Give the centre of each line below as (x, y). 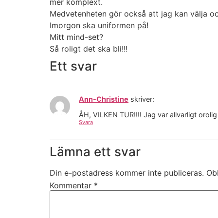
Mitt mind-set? (76, 37)
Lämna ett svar (95, 151)
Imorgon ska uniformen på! (99, 25)
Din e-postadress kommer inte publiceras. (127, 173)
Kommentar (72, 185)
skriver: (142, 99)
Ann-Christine (104, 99)
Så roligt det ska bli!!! (89, 48)
